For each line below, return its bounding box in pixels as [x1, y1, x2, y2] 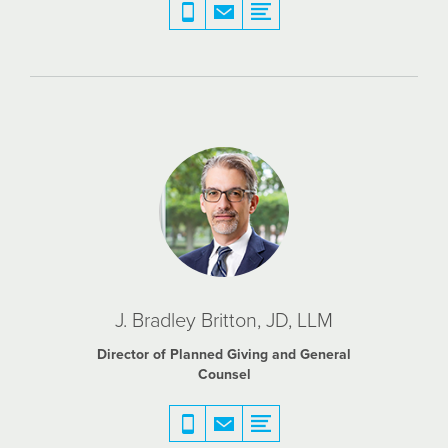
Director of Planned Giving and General [97, 346, 351, 363]
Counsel [197, 366, 251, 383]
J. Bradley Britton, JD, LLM [115, 309, 333, 333]
